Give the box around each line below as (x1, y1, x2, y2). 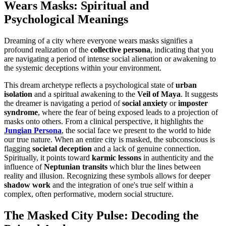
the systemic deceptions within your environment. (4, 63, 161, 72)
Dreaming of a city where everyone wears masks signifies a (4, 36, 193, 45)
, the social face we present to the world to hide (62, 126, 211, 135)
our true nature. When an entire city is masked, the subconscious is (4, 135, 215, 144)
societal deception (32, 144, 92, 153)
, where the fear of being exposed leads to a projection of (38, 107, 218, 117)
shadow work (4, 180, 50, 189)
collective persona (90, 45, 150, 54)
